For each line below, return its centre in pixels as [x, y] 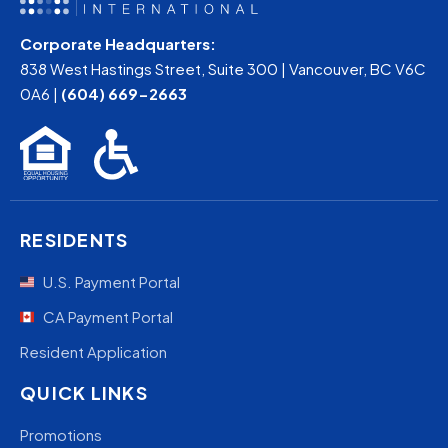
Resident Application [93, 352]
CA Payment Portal [107, 317]
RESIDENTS [74, 240]
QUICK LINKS [84, 393]
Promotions [61, 435]
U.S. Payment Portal [111, 282]
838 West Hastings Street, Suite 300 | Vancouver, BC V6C [223, 68]
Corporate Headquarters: [118, 43]
